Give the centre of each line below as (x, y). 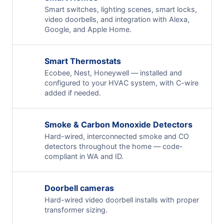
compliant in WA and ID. (84, 156)
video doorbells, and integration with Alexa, (117, 19)
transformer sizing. (76, 209)
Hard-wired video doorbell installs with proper (122, 199)
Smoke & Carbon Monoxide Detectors (118, 124)
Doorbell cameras (79, 188)
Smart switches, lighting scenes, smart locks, (121, 9)
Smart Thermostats (83, 61)
